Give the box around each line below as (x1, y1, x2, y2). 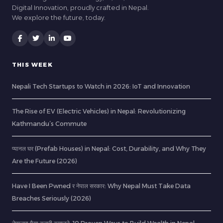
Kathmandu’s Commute (12, 120, 87, 128)
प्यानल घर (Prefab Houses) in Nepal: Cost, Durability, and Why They (12, 145, 206, 153)
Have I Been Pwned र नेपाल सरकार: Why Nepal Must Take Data (12, 182, 191, 190)
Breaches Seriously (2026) (12, 195, 91, 203)
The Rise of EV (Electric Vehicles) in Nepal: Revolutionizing (12, 108, 186, 115)
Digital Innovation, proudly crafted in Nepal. (12, 4, 149, 12)
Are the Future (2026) (12, 157, 77, 165)
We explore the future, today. (12, 14, 106, 22)
